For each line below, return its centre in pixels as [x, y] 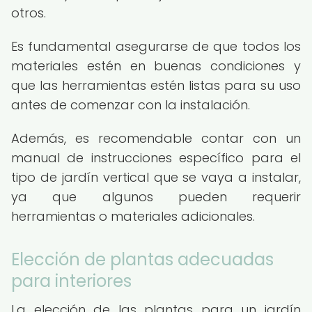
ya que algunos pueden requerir [156, 197]
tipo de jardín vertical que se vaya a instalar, [156, 177]
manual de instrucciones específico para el [156, 158]
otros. [29, 13]
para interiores [71, 281]
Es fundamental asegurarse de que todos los [156, 46]
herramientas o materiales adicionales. [133, 216]
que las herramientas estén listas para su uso [156, 85]
